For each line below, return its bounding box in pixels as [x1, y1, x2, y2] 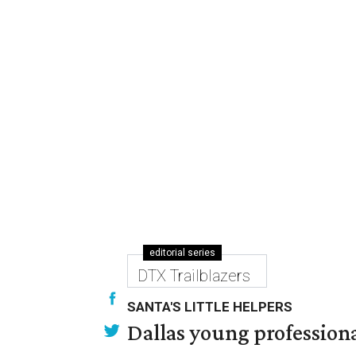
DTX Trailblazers [137, 266, 250, 285]
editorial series [149, 247, 215, 258]
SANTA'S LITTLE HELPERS [127, 299, 292, 315]
